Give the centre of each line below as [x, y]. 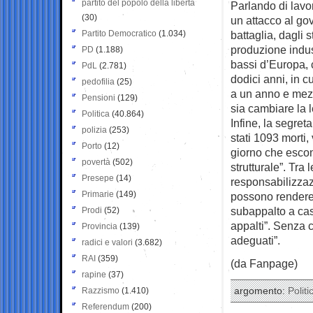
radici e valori [107, 242]
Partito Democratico [119, 33]
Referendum [105, 306]
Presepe [98, 178]
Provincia [100, 226]
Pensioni [99, 97]
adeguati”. [255, 240]
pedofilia [98, 81]
